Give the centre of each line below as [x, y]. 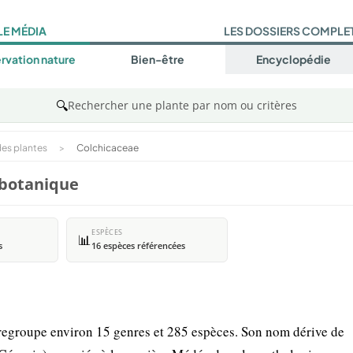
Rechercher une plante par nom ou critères [182, 105]
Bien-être [157, 59]
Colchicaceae [108, 148]
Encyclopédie [293, 59]
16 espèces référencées [138, 246]
